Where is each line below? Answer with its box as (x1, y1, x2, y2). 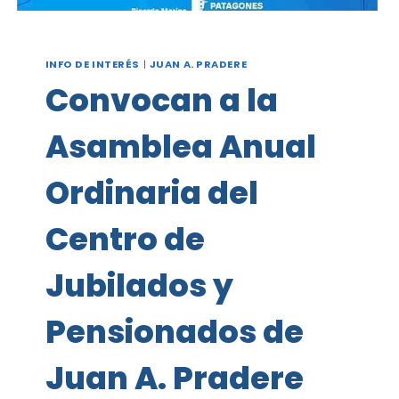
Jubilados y (45, 263, 233, 307)
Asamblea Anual (45, 124, 316, 168)
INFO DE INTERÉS (45, 57, 141, 72)
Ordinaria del (45, 170, 258, 215)
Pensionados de (45, 309, 304, 354)
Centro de (45, 216, 205, 261)
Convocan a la (45, 77, 278, 122)
